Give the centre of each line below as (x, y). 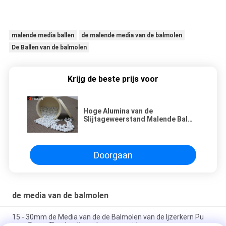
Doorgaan (113, 155)
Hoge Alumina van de (118, 111)
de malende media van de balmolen (131, 36)
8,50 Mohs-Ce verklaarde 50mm (136, 127)
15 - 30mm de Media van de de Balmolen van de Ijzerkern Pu (108, 217)
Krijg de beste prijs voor (113, 79)
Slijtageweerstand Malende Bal (135, 119)
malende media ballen (43, 36)
